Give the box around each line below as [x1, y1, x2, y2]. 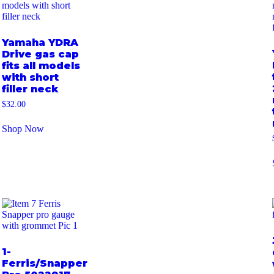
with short [1, 72, 59, 84]
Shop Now [1, 124, 44, 135]
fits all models [1, 60, 80, 72]
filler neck [1, 83, 58, 95]
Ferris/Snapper [1, 257, 87, 269]
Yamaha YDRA [1, 37, 78, 49]
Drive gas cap [1, 48, 79, 61]
